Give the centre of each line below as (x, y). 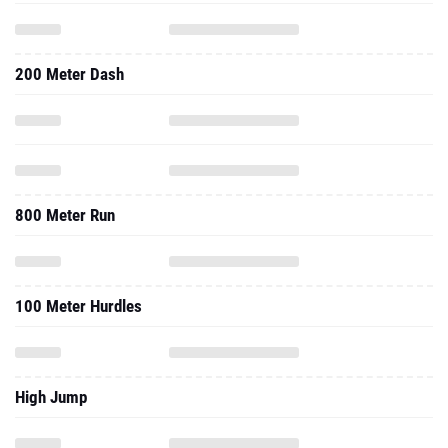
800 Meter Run (65, 215)
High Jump (51, 397)
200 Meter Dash (69, 74)
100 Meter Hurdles (78, 306)
